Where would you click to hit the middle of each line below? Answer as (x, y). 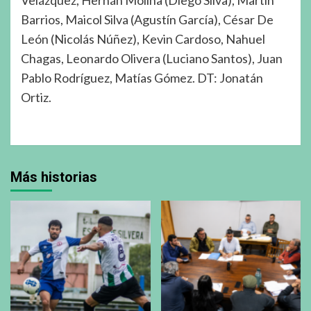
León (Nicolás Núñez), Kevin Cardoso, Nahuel (143, 39)
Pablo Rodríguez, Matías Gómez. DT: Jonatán (142, 78)
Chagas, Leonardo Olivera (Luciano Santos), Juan (152, 59)
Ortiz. (36, 98)
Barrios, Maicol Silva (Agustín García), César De (147, 20)
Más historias (54, 177)
